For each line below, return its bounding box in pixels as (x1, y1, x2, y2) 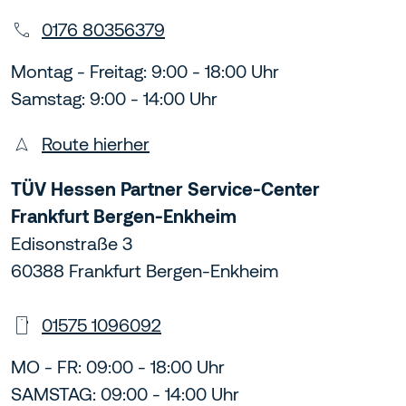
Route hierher (42, 133, 150, 155)
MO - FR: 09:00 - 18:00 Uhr (11, 356, 225, 378)
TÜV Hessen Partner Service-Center (11, 179, 320, 200)
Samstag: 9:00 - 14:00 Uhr (11, 88, 217, 110)
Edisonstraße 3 (11, 233, 132, 255)
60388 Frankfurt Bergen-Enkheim (11, 260, 278, 282)
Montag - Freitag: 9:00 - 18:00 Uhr (11, 61, 279, 82)
